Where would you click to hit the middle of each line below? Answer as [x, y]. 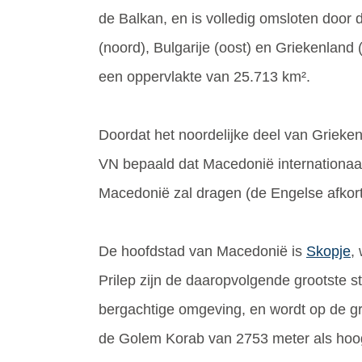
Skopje [328, 251]
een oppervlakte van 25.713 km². [204, 77]
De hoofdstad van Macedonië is [202, 251]
